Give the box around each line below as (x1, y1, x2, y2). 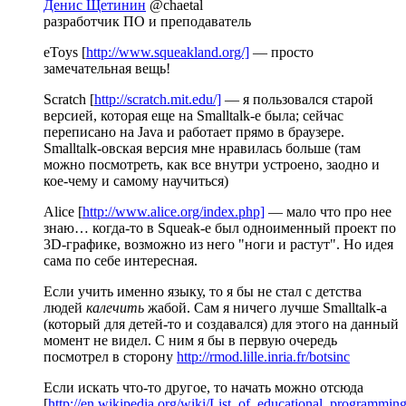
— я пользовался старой (221, 92, 373, 108)
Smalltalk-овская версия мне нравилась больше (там (43, 140, 361, 157)
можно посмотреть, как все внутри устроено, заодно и (43, 157, 380, 173)
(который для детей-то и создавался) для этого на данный (43, 316, 399, 333)
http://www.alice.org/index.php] (82, 204, 265, 220)
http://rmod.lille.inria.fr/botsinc (177, 349, 350, 365)
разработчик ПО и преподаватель (43, 14, 251, 30)
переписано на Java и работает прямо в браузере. (43, 124, 344, 140)
